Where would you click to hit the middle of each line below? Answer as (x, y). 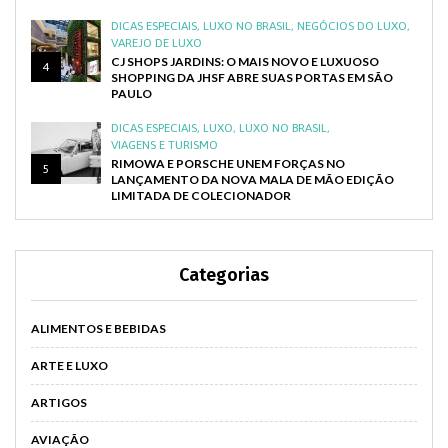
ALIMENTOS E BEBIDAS (98, 328)
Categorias (224, 274)
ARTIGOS (59, 402)
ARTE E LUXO (69, 365)
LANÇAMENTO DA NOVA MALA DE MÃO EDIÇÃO (252, 179)
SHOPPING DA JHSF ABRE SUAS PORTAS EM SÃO (252, 77)
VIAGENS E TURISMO (164, 144)
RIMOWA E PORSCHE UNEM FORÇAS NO (228, 163)
